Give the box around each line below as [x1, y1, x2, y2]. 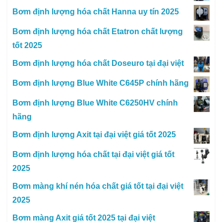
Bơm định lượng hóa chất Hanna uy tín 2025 [12, 7, 179, 16]
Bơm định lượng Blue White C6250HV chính [12, 99, 178, 108]
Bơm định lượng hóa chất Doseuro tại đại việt [12, 59, 184, 68]
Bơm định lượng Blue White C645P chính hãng [12, 79, 189, 88]
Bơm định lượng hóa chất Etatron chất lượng [12, 27, 183, 36]
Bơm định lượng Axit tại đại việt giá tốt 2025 [12, 130, 176, 139]
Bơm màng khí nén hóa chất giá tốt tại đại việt [12, 182, 183, 191]
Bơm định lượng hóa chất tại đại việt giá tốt [12, 150, 174, 159]
